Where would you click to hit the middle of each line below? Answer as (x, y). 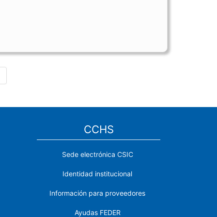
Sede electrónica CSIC (97, 154)
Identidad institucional (97, 174)
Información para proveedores (97, 193)
